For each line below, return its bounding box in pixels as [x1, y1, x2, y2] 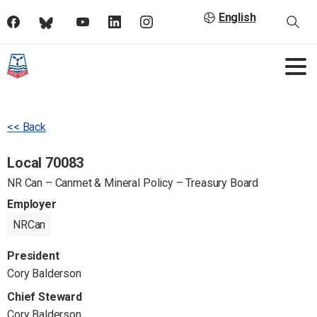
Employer [7, 197, 57, 211]
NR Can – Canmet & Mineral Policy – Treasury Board [7, 176, 259, 190]
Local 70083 [7, 154, 84, 171]
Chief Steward [7, 290, 82, 304]
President [7, 249, 59, 263]
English [218, 11, 256, 25]
